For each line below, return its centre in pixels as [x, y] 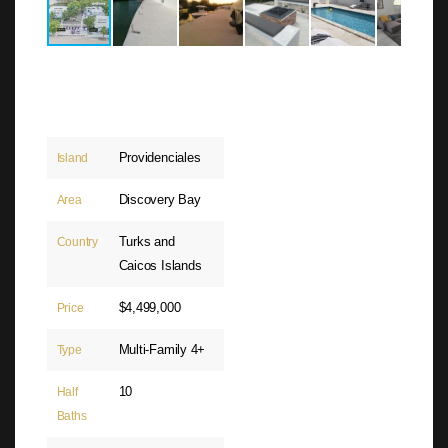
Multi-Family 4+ [162, 350]
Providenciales [159, 158]
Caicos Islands [160, 266]
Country [77, 242]
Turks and [146, 242]
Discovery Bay [159, 200]
